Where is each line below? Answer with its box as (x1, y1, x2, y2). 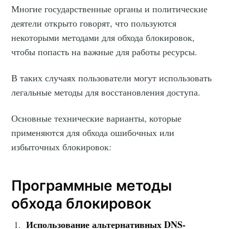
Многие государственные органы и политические (11, 2, 208, 15)
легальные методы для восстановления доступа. (11, 85, 201, 98)
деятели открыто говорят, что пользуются (11, 16, 177, 29)
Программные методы (11, 177, 172, 195)
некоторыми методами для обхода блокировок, (11, 31, 195, 43)
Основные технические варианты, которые (11, 111, 182, 124)
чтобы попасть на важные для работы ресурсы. (11, 45, 198, 58)
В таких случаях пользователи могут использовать (11, 71, 212, 84)
